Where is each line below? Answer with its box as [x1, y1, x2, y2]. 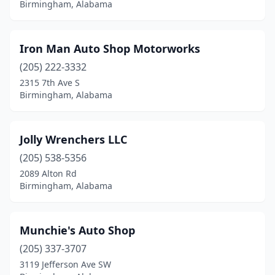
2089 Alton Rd [20, 168, 77, 179]
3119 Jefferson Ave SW [20, 258, 111, 270]
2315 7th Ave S [20, 77, 80, 88]
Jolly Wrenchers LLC [20, 132, 127, 147]
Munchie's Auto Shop [20, 223, 135, 238]
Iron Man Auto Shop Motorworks [20, 41, 200, 56]
